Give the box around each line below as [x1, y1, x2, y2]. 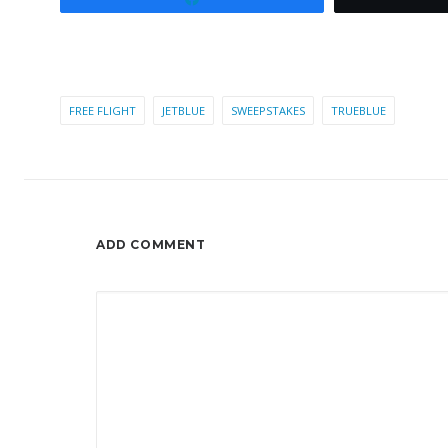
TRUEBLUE [331, 103, 386, 118]
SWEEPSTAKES [231, 103, 305, 118]
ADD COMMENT [96, 237, 206, 252]
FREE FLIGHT [69, 103, 136, 118]
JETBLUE [162, 103, 205, 118]
